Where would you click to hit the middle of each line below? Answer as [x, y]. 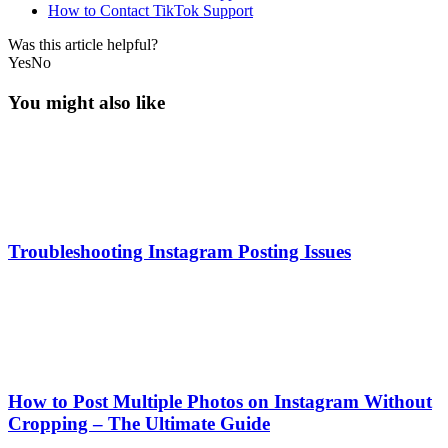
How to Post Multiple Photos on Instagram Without [220, 401]
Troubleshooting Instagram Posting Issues [179, 252]
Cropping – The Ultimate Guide [139, 423]
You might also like [86, 102]
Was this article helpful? [83, 44]
